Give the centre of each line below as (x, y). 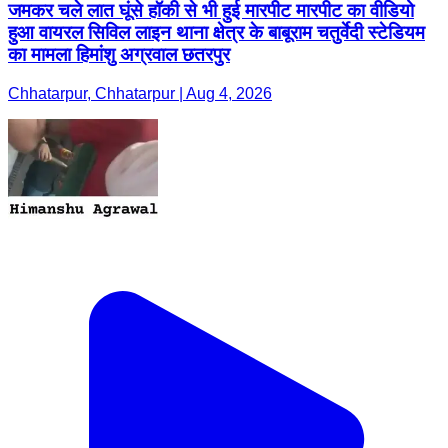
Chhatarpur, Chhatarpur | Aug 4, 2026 (140, 93)
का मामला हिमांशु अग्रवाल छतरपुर (119, 55)
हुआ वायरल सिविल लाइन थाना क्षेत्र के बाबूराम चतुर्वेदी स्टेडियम (216, 33)
